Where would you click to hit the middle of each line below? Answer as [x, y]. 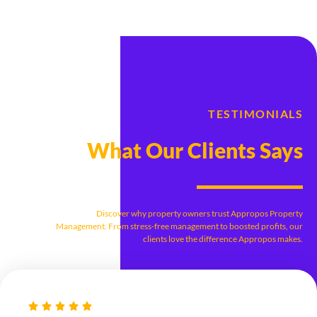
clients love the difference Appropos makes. [223, 238]
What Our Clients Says [195, 150]
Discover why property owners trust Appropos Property [200, 213]
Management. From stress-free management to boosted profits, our [179, 226]
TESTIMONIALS [255, 113]
